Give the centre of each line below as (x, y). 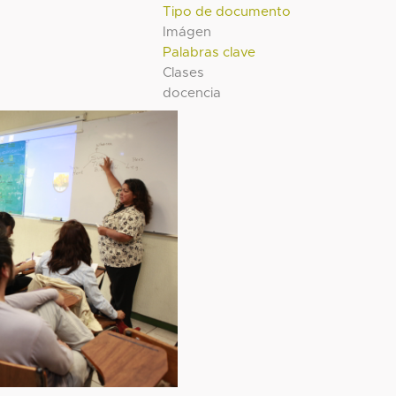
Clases (184, 72)
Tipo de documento (227, 11)
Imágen (187, 32)
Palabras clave (209, 52)
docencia (192, 93)
